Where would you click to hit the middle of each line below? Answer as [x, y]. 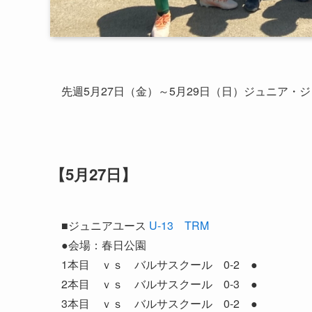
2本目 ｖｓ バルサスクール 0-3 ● [159, 284]
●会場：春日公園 [104, 245]
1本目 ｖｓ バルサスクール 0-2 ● [159, 265]
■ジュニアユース [105, 226]
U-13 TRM [179, 226]
